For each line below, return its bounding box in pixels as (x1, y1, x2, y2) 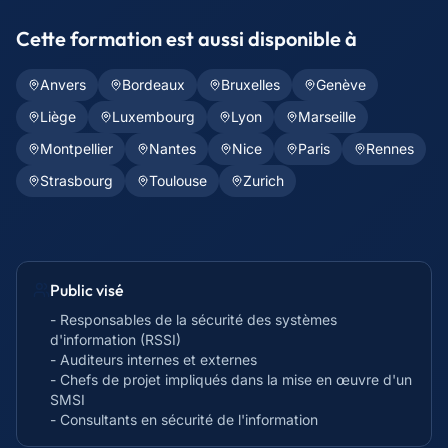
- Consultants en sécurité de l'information (50, 411, 319, 428)
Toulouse (149, 172, 207, 189)
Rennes (366, 140, 414, 157)
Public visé (50, 280, 125, 300)
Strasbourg (40, 172, 113, 189)
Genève (316, 76, 366, 93)
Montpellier (40, 140, 113, 157)
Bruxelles (221, 76, 280, 93)
